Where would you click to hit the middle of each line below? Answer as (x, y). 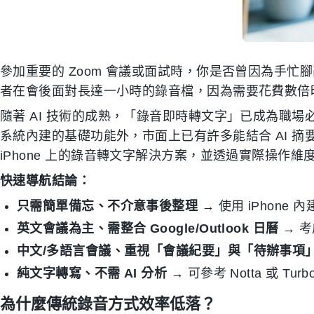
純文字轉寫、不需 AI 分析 (92, 273)
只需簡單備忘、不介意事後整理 (108, 206)
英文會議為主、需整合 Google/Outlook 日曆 (148, 228)
